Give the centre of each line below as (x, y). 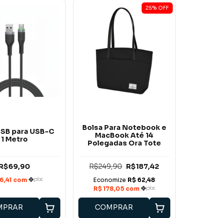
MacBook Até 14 (124, 135)
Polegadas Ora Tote (124, 143)
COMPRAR (114, 207)
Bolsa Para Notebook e (124, 127)
